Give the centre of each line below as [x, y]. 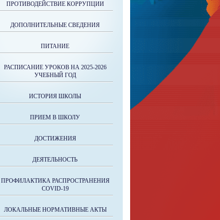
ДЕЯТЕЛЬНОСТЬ [55, 160]
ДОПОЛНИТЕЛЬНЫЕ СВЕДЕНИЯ [55, 25]
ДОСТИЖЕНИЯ [55, 138]
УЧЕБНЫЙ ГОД [55, 75]
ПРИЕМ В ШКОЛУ [55, 117]
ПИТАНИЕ [55, 46]
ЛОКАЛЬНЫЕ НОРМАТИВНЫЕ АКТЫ [55, 210]
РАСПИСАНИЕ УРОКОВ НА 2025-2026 [55, 67]
